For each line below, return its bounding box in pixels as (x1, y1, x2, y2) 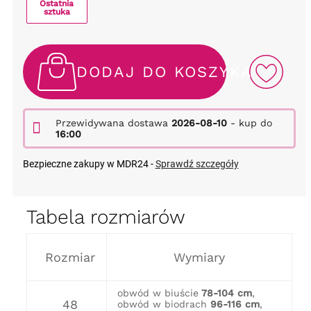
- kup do (226, 117, 272, 129)
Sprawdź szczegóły (155, 158, 239, 170)
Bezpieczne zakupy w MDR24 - (22, 158, 155, 170)
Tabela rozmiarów (26, 205, 185, 229)
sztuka (43, 6, 70, 17)
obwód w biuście (117, 287, 199, 299)
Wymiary (173, 250, 225, 265)
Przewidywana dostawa (55, 117, 171, 129)
